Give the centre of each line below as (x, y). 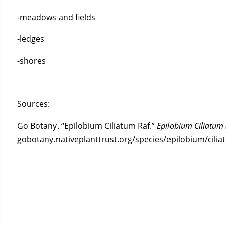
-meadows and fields (56, 17)
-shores (32, 60)
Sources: (34, 104)
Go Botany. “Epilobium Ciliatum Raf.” (87, 125)
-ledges (31, 39)
